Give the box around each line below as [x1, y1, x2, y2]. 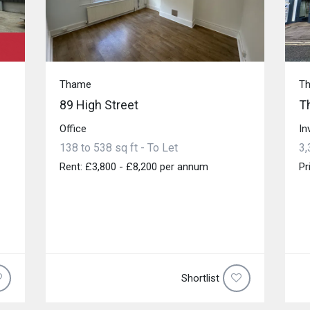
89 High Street [59, 97, 138, 112]
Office [59, 122, 86, 135]
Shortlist [181, 271, 220, 284]
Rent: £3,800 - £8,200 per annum [59, 160, 208, 173]
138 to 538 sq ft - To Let [59, 140, 178, 154]
